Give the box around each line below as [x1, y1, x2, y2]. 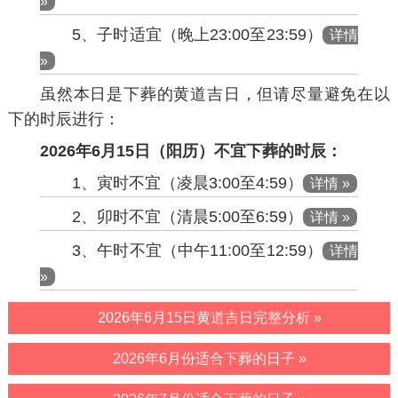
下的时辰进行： [7, 110, 120, 129]
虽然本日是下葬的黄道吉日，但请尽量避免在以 [39, 85, 391, 104]
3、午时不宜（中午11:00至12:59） [71, 242, 322, 260]
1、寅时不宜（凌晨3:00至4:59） [71, 174, 303, 193]
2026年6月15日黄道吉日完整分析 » [97, 310, 322, 326]
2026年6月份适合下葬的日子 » [112, 351, 306, 367]
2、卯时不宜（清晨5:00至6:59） [71, 208, 303, 227]
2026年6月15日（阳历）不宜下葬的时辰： [39, 142, 342, 161]
